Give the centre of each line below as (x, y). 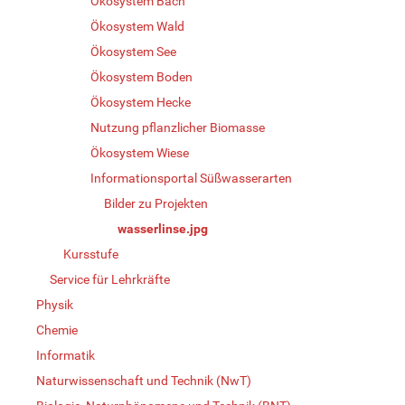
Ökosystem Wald (137, 26)
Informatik (66, 355)
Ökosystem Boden (141, 76)
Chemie (57, 330)
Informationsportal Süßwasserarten (191, 178)
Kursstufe (91, 254)
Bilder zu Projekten (156, 203)
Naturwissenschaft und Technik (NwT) (144, 380)
